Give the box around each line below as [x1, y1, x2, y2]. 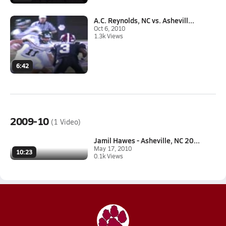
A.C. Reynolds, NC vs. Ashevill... [94, 15, 194, 25]
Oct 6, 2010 [94, 24, 125, 32]
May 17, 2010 [94, 144, 132, 153]
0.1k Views [94, 152, 123, 160]
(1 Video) [50, 117, 81, 127]
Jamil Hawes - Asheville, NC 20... [94, 135, 200, 146]
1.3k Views [94, 31, 123, 40]
